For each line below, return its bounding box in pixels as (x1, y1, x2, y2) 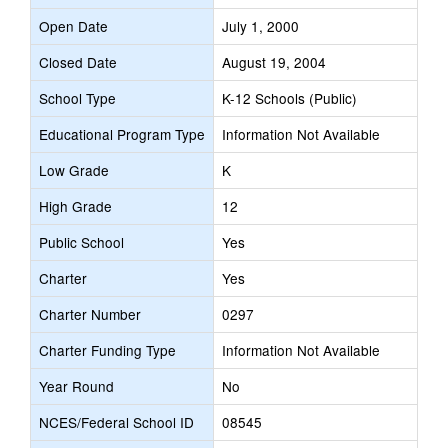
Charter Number (39, 304, 141, 324)
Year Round (39, 376, 114, 396)
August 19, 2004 (222, 52, 326, 72)
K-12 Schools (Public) (222, 88, 357, 108)
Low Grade (39, 160, 109, 180)
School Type (39, 88, 116, 108)
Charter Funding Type (39, 340, 176, 360)
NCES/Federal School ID (39, 412, 194, 432)
